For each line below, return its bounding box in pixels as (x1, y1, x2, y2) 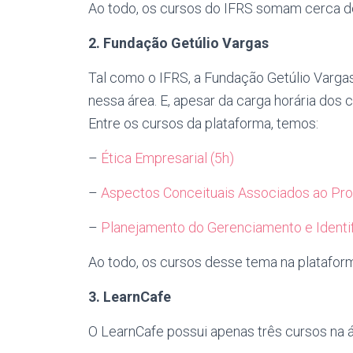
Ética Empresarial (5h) (101, 150, 234, 166)
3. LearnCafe (88, 288, 171, 305)
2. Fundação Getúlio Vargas (88, 35, 269, 51)
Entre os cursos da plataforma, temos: (88, 115, 318, 132)
